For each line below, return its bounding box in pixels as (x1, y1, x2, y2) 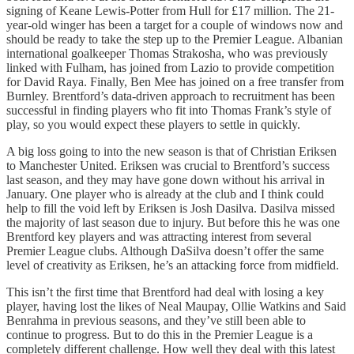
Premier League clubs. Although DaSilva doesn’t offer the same (6, 243, 324, 258)
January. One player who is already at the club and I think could (6, 186, 324, 201)
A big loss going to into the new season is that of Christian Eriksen (6, 144, 337, 158)
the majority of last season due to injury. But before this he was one (6, 215, 340, 229)
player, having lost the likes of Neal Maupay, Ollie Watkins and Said (6, 299, 346, 313)
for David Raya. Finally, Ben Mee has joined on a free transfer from (6, 74, 344, 88)
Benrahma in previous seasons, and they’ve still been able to (6, 313, 306, 327)
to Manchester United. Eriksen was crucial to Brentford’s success (6, 158, 330, 172)
